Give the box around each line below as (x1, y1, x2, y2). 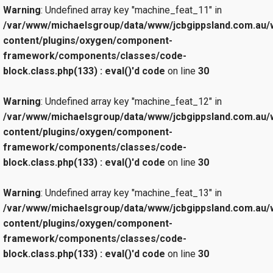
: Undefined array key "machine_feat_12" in (41, 96, 222, 108)
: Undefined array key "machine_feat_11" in (41, 4, 222, 16)
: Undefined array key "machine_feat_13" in (41, 187, 222, 199)
